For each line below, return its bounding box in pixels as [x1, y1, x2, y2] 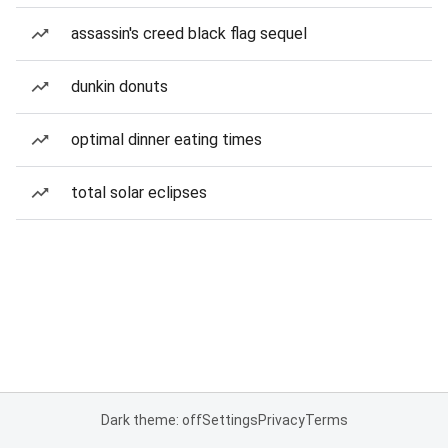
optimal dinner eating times [71, 130, 262, 149]
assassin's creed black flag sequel [71, 24, 307, 43]
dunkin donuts [71, 77, 168, 96]
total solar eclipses [71, 183, 207, 202]
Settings [201, 412, 258, 428]
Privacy [257, 412, 305, 428]
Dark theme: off [100, 412, 202, 428]
